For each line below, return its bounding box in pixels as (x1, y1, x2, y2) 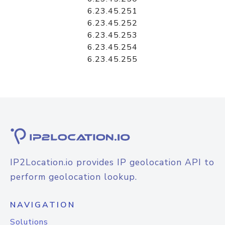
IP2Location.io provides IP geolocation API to (10, 156, 214, 168)
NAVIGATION (10, 199, 75, 210)
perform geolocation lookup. (10, 171, 137, 183)
